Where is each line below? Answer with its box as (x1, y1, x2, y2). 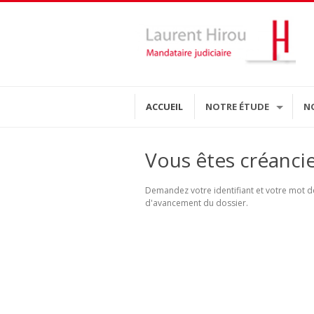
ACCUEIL (146, 100, 183, 113)
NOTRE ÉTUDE (205, 100, 269, 113)
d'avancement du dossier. (145, 197, 248, 209)
